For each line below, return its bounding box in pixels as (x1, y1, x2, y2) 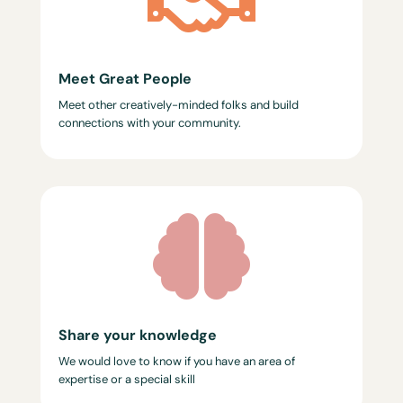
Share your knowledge (58, 326, 217, 345)
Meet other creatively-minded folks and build (58, 97, 299, 112)
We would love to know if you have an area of (58, 354, 295, 369)
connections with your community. (58, 115, 241, 130)
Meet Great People (58, 69, 192, 88)
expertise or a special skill (58, 372, 195, 387)
